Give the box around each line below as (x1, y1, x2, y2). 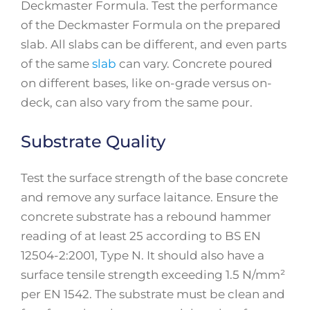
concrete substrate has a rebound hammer (21, 210, 271, 224)
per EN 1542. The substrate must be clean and (21, 287, 285, 301)
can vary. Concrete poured (116, 56, 273, 71)
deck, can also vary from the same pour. (21, 95, 253, 109)
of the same (21, 56, 92, 71)
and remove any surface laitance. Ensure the (21, 190, 278, 204)
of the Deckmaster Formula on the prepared (21, 17, 281, 32)
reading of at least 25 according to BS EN (21, 229, 261, 243)
